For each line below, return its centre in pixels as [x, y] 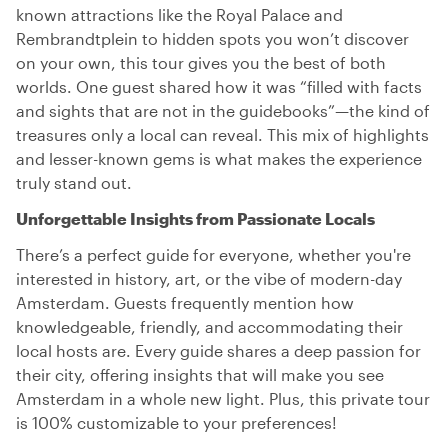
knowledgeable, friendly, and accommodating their [209, 326]
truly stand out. [74, 182]
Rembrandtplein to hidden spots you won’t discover [212, 38]
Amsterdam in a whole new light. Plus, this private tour [223, 398]
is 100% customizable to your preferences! [176, 422]
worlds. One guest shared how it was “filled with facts [219, 86]
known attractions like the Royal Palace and [179, 14]
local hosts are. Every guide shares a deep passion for [218, 350]
